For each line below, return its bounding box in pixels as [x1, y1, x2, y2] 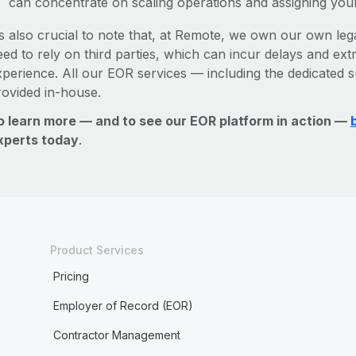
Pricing [52, 269, 89, 283]
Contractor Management [52, 328, 180, 342]
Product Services [49, 243, 144, 257]
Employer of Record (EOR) [52, 299, 193, 312]
